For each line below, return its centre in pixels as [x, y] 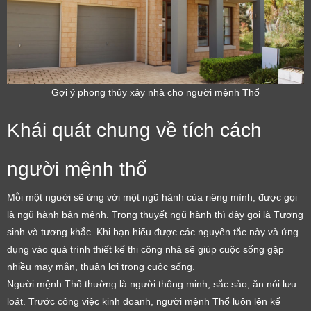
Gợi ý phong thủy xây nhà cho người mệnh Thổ [155, 93]
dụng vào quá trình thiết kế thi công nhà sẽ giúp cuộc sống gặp [145, 250]
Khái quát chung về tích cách [134, 131]
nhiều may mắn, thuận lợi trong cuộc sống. [101, 267]
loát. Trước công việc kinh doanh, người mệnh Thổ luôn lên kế [144, 302]
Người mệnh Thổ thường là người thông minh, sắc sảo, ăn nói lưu [152, 284]
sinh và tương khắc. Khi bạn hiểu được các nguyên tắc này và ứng [153, 232]
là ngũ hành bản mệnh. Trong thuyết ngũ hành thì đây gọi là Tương [155, 215]
